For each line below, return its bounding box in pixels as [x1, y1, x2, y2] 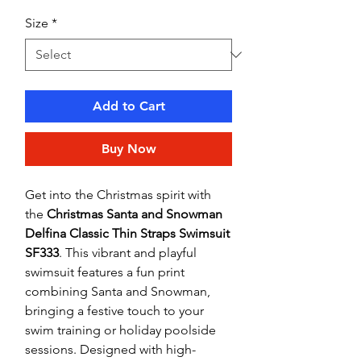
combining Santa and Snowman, [25, 284, 210, 300]
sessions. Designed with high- [25, 342, 196, 358]
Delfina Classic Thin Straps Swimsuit [25, 226, 230, 242]
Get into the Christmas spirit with [25, 187, 211, 203]
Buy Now [101, 141, 156, 157]
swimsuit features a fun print [25, 264, 185, 280]
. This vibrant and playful [59, 245, 197, 261]
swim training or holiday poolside [25, 322, 216, 338]
